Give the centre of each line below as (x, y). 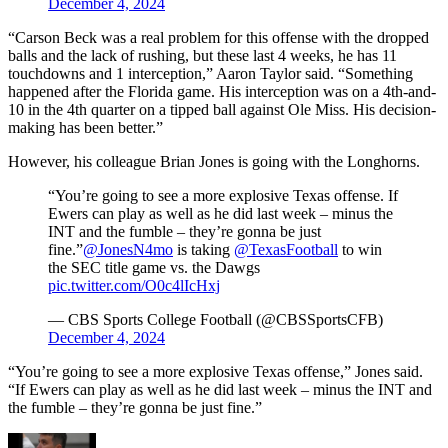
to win (360, 249)
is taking (203, 249)
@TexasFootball (286, 249)
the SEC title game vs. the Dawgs (154, 267)
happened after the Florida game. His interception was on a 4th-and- (222, 91)
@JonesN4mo (128, 249)
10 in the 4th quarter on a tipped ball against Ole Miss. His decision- (222, 109)
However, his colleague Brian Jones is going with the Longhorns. (214, 161)
